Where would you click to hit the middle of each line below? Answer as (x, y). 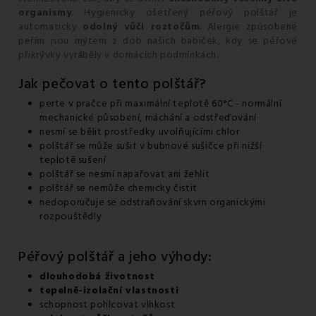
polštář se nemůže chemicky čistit (119, 188)
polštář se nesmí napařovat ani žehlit (125, 174)
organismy (45, 12)
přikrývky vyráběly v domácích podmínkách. (119, 55)
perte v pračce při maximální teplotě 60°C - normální (161, 103)
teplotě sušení (73, 160)
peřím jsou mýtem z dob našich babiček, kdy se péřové (158, 41)
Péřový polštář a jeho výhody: (115, 256)
